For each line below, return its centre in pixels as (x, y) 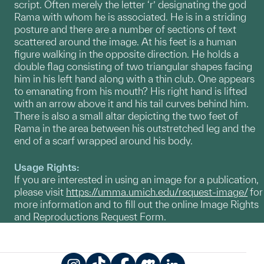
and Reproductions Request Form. (90, 217)
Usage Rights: (47, 167)
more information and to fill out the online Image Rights (136, 204)
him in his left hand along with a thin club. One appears (134, 79)
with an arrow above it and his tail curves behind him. (131, 104)
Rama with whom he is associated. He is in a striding (130, 17)
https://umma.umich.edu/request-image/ (157, 192)
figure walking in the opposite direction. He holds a (126, 54)
